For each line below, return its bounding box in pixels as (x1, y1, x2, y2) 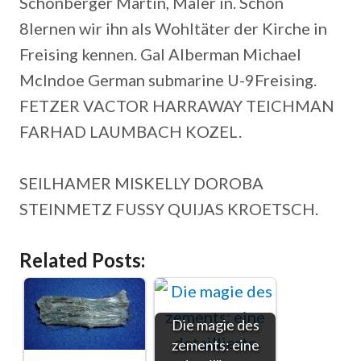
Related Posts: (19, 248, 145, 272)
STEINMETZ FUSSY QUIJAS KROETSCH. (19, 199, 318, 218)
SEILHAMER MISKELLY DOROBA (19, 173, 263, 193)
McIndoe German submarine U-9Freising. (19, 70, 317, 89)
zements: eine (171, 336, 259, 354)
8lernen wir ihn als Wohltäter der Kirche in (19, 19, 327, 38)
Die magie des (171, 316, 259, 334)
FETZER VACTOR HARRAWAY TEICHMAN (19, 96, 334, 115)
